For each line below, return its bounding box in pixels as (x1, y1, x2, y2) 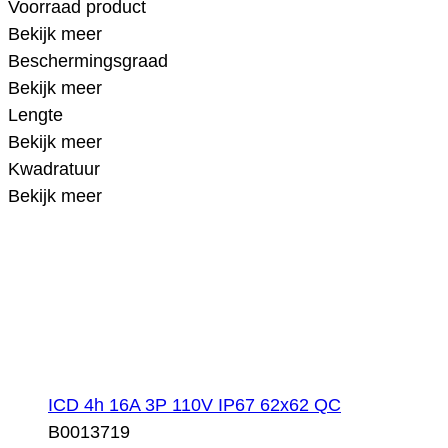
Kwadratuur (8, 158, 100, 179)
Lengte (8, 104, 63, 125)
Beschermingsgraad (8, 50, 168, 71)
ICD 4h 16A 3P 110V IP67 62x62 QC (48, 394, 341, 415)
